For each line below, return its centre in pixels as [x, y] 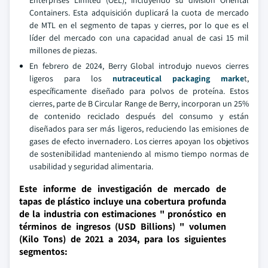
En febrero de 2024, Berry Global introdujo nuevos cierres [139, 66]
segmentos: [43, 252]
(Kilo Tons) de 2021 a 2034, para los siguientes [123, 239]
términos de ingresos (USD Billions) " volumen [123, 226]
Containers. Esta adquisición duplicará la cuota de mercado [139, 13]
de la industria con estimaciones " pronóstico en [123, 214]
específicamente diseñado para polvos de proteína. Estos [139, 91]
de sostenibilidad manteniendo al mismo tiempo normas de [139, 154]
